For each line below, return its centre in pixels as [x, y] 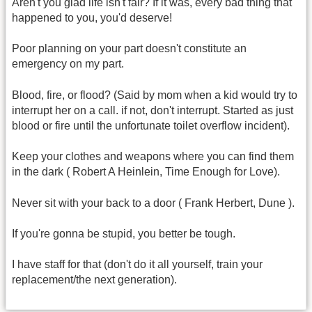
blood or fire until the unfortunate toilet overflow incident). [151, 125]
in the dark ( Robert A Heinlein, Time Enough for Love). [146, 172]
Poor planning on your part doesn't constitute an [129, 49]
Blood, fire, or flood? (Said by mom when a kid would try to [155, 95]
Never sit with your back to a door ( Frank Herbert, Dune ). [153, 203]
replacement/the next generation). [94, 280]
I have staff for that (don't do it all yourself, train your [137, 265]
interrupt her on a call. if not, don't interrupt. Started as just [153, 110]
